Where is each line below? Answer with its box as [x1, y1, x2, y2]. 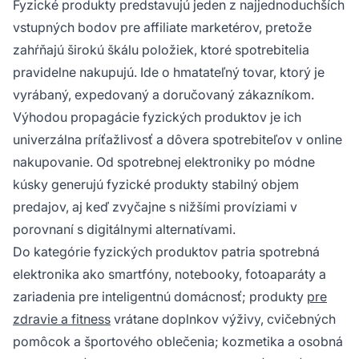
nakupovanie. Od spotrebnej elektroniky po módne [13, 153, 315, 170]
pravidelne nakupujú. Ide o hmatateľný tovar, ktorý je [13, 63, 325, 80]
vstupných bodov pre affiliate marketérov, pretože [13, 18, 312, 35]
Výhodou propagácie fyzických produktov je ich [13, 108, 301, 125]
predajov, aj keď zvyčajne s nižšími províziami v [13, 198, 297, 215]
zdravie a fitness [13, 310, 111, 327]
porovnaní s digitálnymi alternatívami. [13, 220, 236, 237]
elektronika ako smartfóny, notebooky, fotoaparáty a [13, 265, 326, 282]
